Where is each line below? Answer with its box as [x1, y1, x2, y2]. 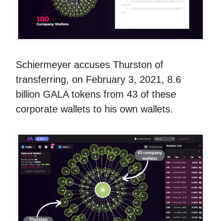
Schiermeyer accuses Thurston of [16, 59, 163, 71]
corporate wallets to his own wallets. [16, 104, 173, 115]
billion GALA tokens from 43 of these [16, 89, 176, 100]
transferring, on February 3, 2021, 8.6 [16, 74, 181, 85]
